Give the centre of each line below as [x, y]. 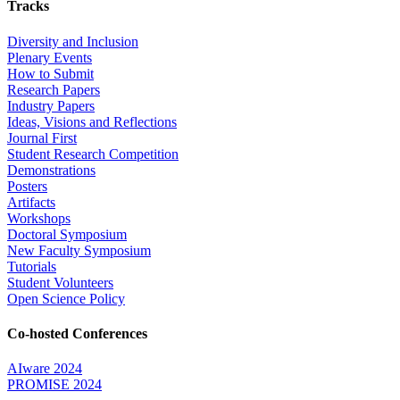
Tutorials [32, 266]
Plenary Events [50, 57]
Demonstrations [51, 170]
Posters [27, 186]
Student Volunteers [60, 282]
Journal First [42, 137]
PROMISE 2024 [54, 385]
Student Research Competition [93, 154]
